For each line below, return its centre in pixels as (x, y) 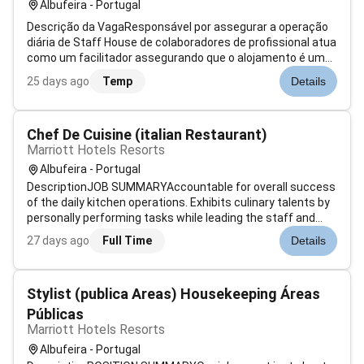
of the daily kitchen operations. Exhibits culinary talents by (178, 202)
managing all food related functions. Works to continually (175, 233)
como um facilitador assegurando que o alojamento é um (176, 58)
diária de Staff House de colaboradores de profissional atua (138, 43)
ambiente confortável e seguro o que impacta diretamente (180, 74)
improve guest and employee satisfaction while (151, 248)
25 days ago (58, 81)
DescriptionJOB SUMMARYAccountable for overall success (181, 186)
